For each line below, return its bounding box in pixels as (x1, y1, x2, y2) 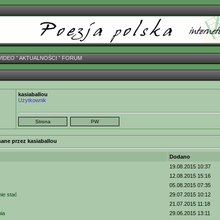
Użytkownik (18, 97, 46, 103)
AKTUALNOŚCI (19, 55, 57, 61)
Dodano (169, 154, 190, 160)
